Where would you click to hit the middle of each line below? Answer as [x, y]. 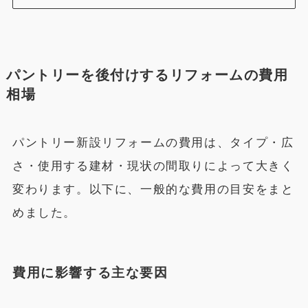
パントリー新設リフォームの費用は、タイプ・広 [153, 143]
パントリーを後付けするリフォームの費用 [147, 75]
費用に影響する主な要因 [90, 272]
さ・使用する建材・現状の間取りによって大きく [153, 166]
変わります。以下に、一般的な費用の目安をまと [153, 190]
